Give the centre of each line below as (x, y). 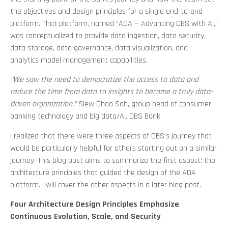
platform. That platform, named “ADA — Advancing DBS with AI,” (114, 23)
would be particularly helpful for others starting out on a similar (113, 148)
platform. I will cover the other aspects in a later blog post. (106, 185)
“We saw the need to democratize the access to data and (104, 80)
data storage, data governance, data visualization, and (99, 48)
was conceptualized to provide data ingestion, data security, (108, 36)
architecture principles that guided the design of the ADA (103, 173)
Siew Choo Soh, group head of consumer (144, 104)
